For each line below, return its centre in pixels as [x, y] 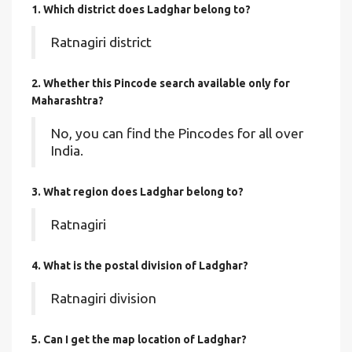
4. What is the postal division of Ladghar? [140, 266]
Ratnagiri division [104, 298]
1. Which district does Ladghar [112, 9]
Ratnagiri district [101, 42]
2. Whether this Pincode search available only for [161, 83]
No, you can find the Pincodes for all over [177, 133]
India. [67, 150]
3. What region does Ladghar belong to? [137, 192]
